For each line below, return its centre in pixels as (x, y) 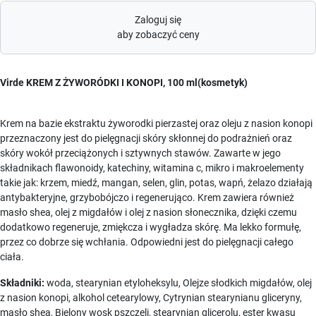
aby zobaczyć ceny (158, 35)
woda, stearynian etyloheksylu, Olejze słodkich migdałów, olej (178, 283)
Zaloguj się (158, 20)
